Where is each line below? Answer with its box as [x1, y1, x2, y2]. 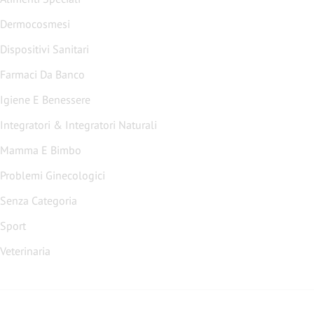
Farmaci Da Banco [6, 67, 85, 81]
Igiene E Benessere [4, 93, 90, 107]
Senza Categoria [6, 193, 77, 207]
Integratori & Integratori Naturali [4, 118, 157, 132]
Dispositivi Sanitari [7, 42, 89, 56]
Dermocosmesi [7, 17, 70, 31]
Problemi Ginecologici [6, 168, 105, 182]
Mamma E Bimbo [9, 143, 81, 157]
